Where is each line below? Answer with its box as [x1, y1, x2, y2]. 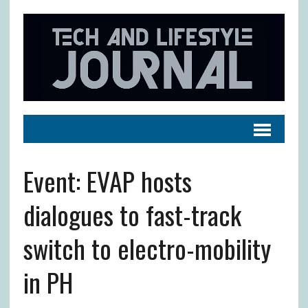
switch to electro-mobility [23, 228, 271, 267]
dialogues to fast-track [23, 195, 241, 234]
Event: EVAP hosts [23, 161, 192, 200]
